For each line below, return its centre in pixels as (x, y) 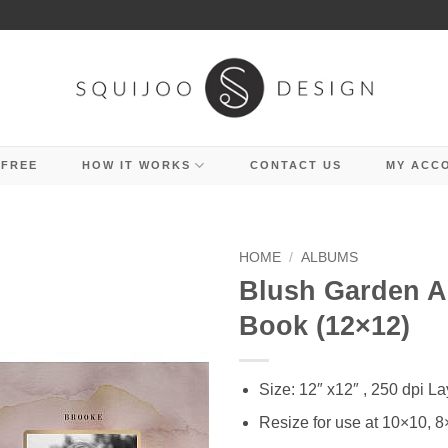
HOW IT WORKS (136, 165)
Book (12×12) (324, 325)
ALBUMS (330, 257)
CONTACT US (295, 165)
